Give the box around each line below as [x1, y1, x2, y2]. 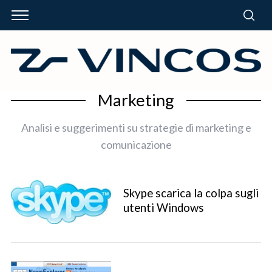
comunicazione [100, 137, 172, 151]
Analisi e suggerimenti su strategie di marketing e [21, 120, 251, 134]
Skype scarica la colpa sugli [123, 186, 259, 200]
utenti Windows [123, 201, 204, 214]
